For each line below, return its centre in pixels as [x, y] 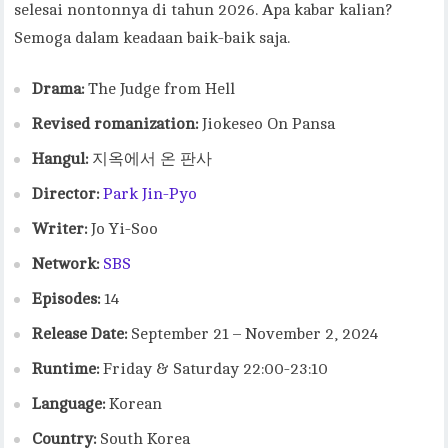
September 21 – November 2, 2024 [253, 334]
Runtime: [66, 369]
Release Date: [80, 334]
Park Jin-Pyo [150, 194]
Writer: [60, 229]
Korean [134, 404]
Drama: [58, 89]
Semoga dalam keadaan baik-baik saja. [152, 38]
